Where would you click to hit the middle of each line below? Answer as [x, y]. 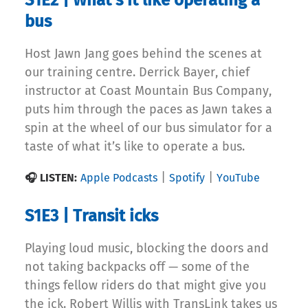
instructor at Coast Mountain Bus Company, [148, 91]
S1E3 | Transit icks [91, 216]
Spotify [187, 178]
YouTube [238, 178]
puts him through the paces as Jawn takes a [148, 110]
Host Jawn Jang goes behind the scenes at [143, 54]
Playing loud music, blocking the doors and [147, 249]
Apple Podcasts [119, 178]
